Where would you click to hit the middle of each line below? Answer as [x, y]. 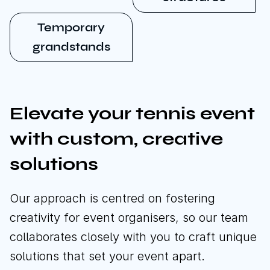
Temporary [71, 27]
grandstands [71, 47]
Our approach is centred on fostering [112, 198]
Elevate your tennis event [132, 113]
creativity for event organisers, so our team [129, 218]
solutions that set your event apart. [109, 256]
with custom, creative [116, 139]
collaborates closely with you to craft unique [133, 237]
